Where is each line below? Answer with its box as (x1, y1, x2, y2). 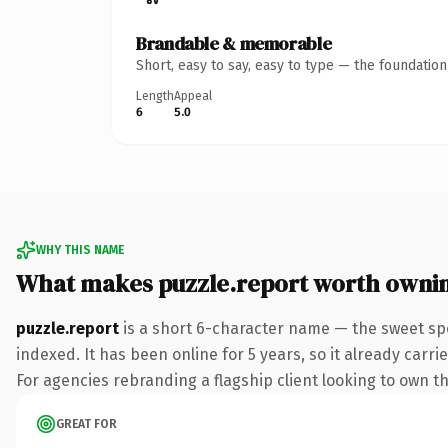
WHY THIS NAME (36, 242, 124, 257)
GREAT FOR (56, 416, 117, 431)
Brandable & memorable (136, 30, 332, 56)
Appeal (174, 88, 212, 103)
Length (136, 88, 174, 103)
